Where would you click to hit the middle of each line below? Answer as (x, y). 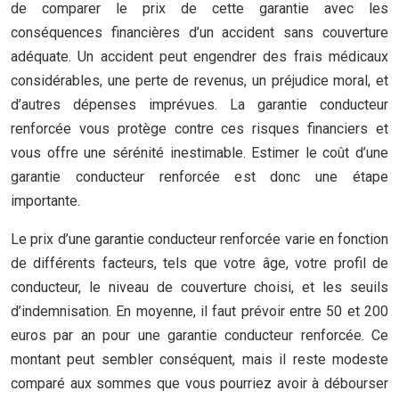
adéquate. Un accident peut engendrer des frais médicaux (199, 57)
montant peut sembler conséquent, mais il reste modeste (199, 359)
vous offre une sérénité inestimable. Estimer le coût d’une (199, 153)
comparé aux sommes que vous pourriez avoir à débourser (199, 383)
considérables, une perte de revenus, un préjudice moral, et (199, 81)
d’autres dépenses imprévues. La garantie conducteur (199, 105)
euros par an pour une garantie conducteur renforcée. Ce (199, 335)
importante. (45, 201)
